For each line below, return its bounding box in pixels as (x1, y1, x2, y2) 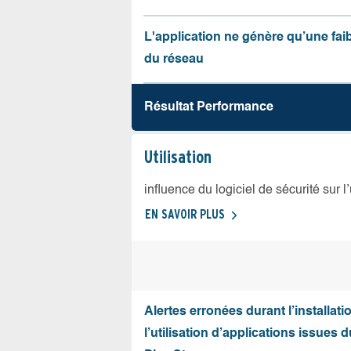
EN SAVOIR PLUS (145, 207, 225, 222)
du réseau (144, 53, 204, 66)
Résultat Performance (144, 101, 273, 114)
